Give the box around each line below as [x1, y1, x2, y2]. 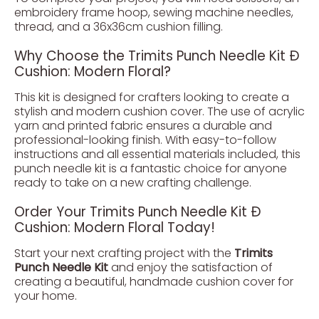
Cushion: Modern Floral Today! [14, 218, 215, 237]
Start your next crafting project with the [14, 245, 234, 261]
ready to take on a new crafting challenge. [14, 174, 251, 191]
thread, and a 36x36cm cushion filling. [14, 19, 223, 35]
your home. [14, 288, 77, 304]
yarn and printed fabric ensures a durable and [14, 117, 272, 134]
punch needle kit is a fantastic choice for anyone [14, 160, 287, 177]
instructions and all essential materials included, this [14, 146, 300, 162]
